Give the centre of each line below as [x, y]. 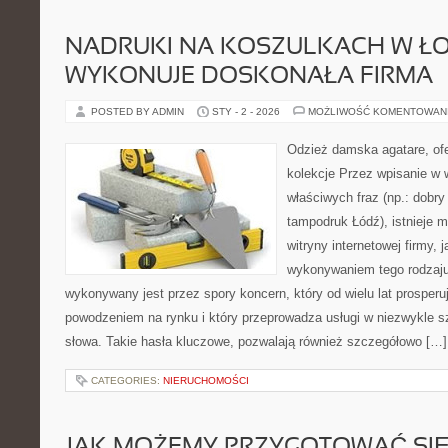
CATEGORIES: [127, 380]
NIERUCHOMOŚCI [206, 380]
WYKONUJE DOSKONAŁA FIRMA [249, 77]
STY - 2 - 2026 [246, 111]
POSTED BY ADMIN [139, 111]
